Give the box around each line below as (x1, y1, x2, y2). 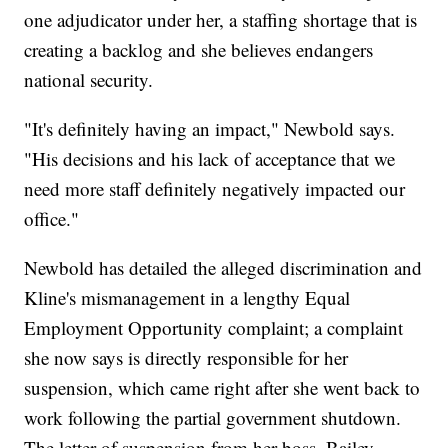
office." (24, 206, 80, 232)
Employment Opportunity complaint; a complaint (24, 315, 404, 341)
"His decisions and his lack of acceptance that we (24, 146, 396, 172)
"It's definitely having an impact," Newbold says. (24, 116, 396, 142)
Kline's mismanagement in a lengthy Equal (24, 285, 351, 311)
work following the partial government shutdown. (24, 405, 402, 431)
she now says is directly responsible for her (24, 345, 349, 371)
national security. (24, 67, 154, 93)
